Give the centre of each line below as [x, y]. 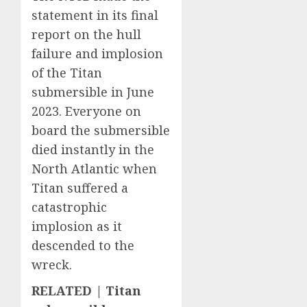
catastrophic [69, 207]
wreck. [52, 265]
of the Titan [67, 73]
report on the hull [86, 35]
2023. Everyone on [86, 111]
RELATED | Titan [86, 291]
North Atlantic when [94, 169]
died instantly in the [93, 150]
